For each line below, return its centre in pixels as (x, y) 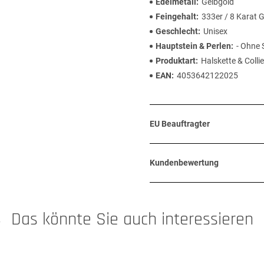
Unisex (215, 31)
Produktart (176, 61)
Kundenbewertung (184, 163)
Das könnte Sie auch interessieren (132, 219)
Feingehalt (176, 16)
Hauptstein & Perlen (193, 46)
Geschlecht (177, 31)
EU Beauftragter (180, 124)
